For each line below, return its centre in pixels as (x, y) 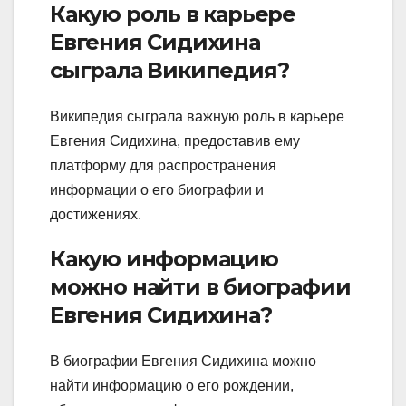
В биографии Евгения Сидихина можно (183, 362)
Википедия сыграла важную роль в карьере (197, 117)
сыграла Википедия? (169, 70)
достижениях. (96, 215)
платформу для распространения (163, 166)
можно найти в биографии (200, 287)
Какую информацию (164, 259)
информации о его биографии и (157, 190)
